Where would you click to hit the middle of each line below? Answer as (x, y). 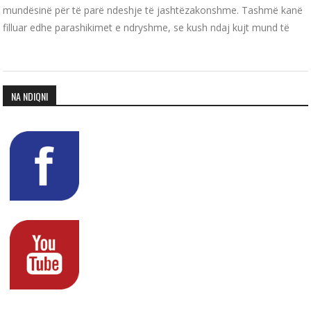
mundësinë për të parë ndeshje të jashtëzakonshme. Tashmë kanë (153, 10)
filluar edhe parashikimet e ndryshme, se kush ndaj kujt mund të (146, 27)
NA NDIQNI (30, 96)
